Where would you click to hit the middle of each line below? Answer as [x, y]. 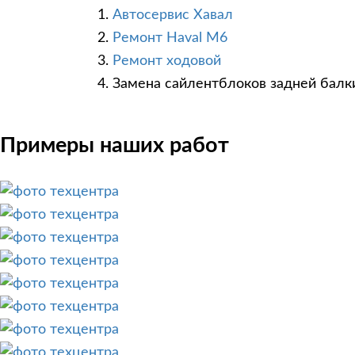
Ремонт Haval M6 [170, 38]
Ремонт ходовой [167, 61]
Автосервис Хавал [173, 15]
